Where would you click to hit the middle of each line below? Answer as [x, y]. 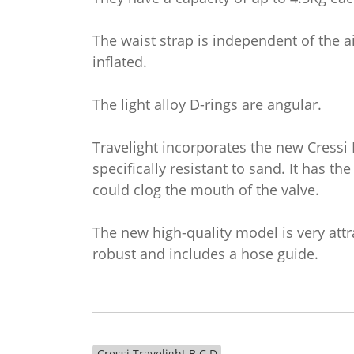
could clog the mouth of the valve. [206, 190]
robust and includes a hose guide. [205, 254]
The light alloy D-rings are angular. [207, 104]
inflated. [120, 62]
